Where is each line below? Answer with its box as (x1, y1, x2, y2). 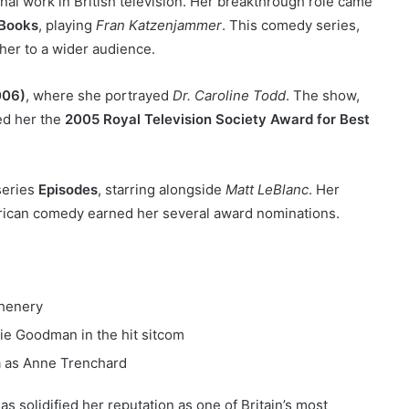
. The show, (286, 86, 360, 104)
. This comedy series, (222, 16, 360, 34)
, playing (38, 16, 96, 34)
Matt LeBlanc (225, 180, 309, 198)
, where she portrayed (26, 86, 173, 104)
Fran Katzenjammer (96, 16, 222, 34)
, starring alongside (98, 180, 225, 198)
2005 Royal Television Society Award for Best (65, 110, 370, 128)
